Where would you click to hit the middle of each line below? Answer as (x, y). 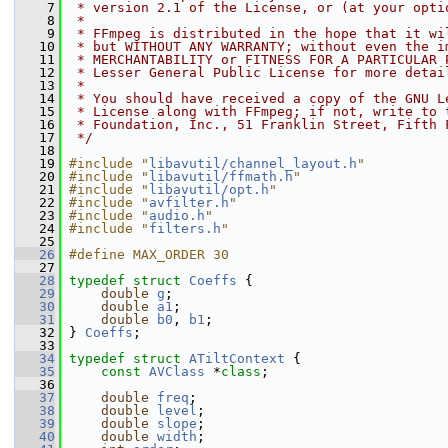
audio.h (177, 215)
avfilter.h (189, 202)
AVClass (177, 371)
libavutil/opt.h (209, 189)
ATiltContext (237, 358)
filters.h (185, 228)
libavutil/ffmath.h (221, 176)
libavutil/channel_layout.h (253, 163)
